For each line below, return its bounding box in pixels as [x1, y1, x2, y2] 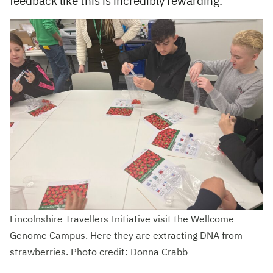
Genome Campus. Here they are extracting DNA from [10, 232, 243, 242]
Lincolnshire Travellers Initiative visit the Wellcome [10, 215, 234, 225]
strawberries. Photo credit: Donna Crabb [10, 248, 188, 258]
